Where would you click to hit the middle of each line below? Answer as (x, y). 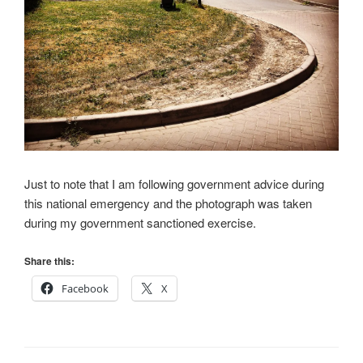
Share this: (49, 261)
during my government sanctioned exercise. (140, 222)
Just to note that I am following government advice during (174, 183)
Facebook (85, 289)
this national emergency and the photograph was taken (168, 203)
